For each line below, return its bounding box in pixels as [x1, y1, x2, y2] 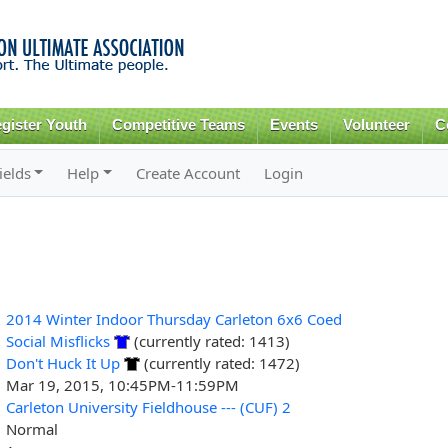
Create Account [136, 162, 241, 183]
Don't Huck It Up [5, 352, 120, 373]
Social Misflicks [5, 330, 110, 351]
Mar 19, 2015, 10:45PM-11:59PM [5, 374, 239, 395]
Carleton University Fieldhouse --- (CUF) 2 [5, 396, 291, 417]
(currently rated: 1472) [139, 352, 300, 373]
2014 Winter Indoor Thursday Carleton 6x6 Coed [5, 308, 342, 329]
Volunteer [342, 117, 410, 133]
